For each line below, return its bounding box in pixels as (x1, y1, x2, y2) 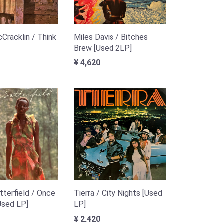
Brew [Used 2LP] (74, 43, 132, 53)
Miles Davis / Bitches (74, 32, 148, 42)
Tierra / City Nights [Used (74, 188, 163, 198)
